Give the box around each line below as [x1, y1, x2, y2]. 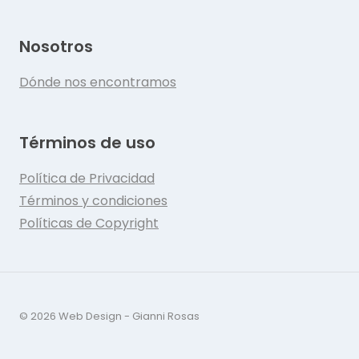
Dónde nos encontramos [19, 73, 176, 92]
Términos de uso [19, 131, 155, 155]
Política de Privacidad [19, 169, 155, 188]
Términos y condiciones [19, 192, 167, 211]
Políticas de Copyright [19, 214, 159, 233]
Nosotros [19, 35, 93, 58]
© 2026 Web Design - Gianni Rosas [19, 309, 200, 325]
